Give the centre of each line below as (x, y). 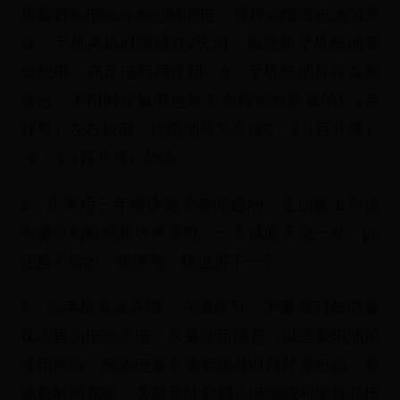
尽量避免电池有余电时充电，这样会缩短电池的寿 (200, 15)
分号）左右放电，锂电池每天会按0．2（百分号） (200, 129)
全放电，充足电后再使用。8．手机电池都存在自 (200, 72)
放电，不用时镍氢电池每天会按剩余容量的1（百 (200, 101)
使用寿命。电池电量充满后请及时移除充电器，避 (200, 365)
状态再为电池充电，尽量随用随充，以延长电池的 (200, 337)
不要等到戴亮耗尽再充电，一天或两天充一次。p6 (200, 233)
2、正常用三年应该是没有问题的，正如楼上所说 (200, 204)
